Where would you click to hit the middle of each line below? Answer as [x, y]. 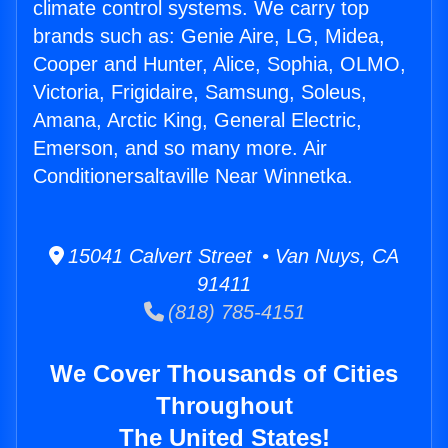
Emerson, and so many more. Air [180, 148]
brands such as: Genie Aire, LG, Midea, [209, 36]
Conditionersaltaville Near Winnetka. [193, 176]
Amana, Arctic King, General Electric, [197, 120]
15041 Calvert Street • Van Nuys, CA [231, 256]
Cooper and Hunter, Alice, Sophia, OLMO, [219, 64]
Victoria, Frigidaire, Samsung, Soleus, [200, 92]
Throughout [224, 406]
